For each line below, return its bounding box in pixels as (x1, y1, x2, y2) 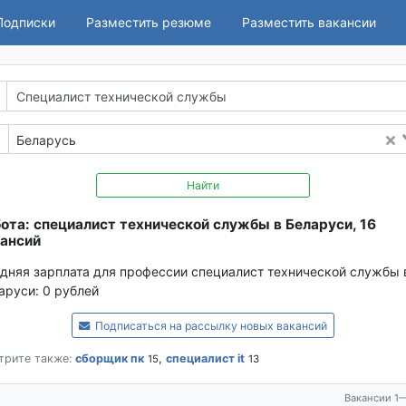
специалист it (165, 352, 245, 366)
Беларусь (16, 131, 76, 148)
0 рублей (42, 283, 99, 299)
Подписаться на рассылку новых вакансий (92, 319, 328, 333)
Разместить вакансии (242, 14, 376, 31)
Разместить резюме (86, 14, 211, 31)
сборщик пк (74, 352, 144, 366)
